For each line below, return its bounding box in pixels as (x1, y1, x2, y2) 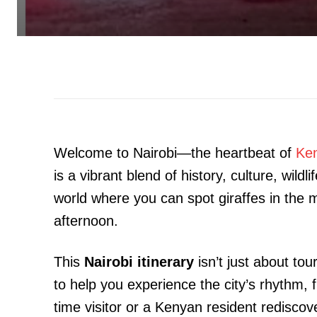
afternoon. (54, 212, 118, 229)
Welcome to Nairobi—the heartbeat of (54, 144, 296, 161)
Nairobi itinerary (84, 253, 194, 270)
